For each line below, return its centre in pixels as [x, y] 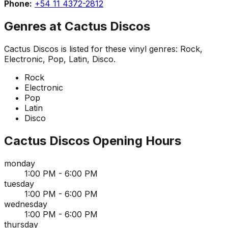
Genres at [34, 26]
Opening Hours [135, 140]
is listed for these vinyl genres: [119, 49]
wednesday [26, 204]
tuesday [19, 183]
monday [20, 163]
